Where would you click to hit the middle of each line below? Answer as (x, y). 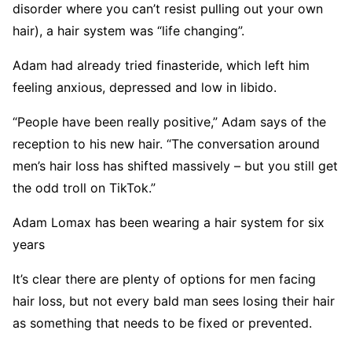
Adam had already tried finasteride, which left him (161, 65)
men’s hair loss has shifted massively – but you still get (175, 166)
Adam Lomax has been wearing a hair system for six (169, 222)
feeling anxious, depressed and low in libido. (145, 87)
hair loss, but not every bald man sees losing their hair (174, 301)
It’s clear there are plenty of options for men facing (164, 279)
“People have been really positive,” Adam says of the (169, 122)
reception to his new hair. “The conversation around (166, 144)
